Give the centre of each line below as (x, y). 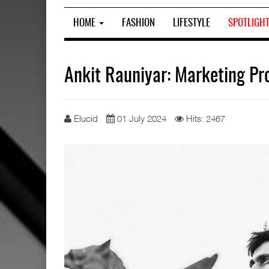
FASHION (138, 23)
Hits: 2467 (206, 118)
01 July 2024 (142, 118)
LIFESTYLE (192, 23)
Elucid (86, 118)
